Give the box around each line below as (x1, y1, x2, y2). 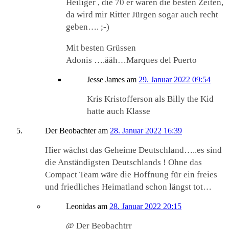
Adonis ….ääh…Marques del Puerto (66, 55, 197, 65)
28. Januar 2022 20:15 (109, 202, 181, 211)
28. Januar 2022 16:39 (110, 126, 182, 135)
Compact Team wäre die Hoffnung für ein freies (45, 170, 217, 180)
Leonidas (66, 202, 96, 211)
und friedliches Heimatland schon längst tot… (45, 182, 212, 192)
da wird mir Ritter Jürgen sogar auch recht (66, 10, 218, 20)
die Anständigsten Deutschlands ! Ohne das (45, 157, 202, 168)
